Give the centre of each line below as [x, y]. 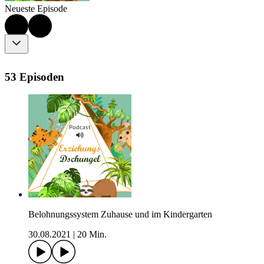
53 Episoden [34, 77]
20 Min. [92, 235]
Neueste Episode [36, 9]
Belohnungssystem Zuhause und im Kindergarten [120, 214]
